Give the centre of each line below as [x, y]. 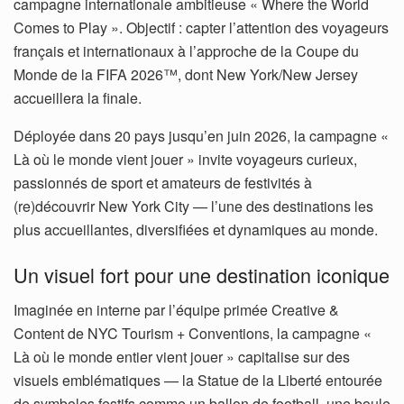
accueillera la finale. [78, 98]
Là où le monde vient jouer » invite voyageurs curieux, [185, 160]
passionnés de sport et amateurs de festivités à [163, 183]
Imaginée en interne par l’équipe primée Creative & [176, 309]
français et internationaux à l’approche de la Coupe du [186, 51]
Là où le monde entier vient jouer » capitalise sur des [182, 356]
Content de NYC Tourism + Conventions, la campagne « [193, 333]
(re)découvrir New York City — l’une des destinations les [193, 207]
